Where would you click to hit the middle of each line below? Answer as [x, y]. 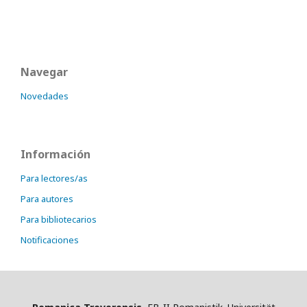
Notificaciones [50, 240]
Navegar [44, 72]
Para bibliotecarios [59, 219]
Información [56, 154]
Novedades [45, 96]
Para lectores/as [54, 178]
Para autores [47, 199]
